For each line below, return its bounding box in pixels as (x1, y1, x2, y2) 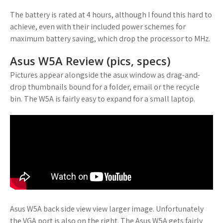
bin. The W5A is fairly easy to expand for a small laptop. (10, 94, 195, 104)
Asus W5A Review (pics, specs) (10, 53, 170, 68)
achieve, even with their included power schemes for (10, 21, 186, 32)
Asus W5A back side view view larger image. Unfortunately (10, 204, 204, 214)
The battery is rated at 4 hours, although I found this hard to (10, 9, 212, 20)
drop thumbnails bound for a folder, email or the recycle (10, 82, 200, 92)
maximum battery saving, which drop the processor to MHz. (10, 33, 210, 44)
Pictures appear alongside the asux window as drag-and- (10, 70, 200, 80)
